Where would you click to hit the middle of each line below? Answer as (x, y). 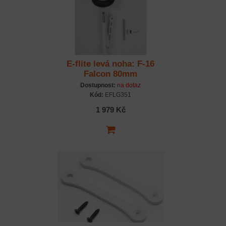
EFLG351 (117, 95)
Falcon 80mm (110, 74)
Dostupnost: (98, 86)
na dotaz (129, 86)
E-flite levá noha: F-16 (110, 64)
